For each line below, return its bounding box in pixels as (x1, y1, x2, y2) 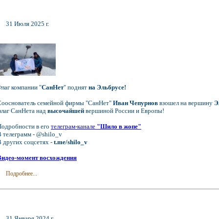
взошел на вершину (158, 99, 214, 107)
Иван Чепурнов (113, 99, 158, 107)
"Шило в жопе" (97, 122, 141, 130)
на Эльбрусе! (88, 83, 126, 91)
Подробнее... (6, 170, 38, 177)
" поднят (64, 83, 88, 91)
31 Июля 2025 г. (6, 20, 49, 28)
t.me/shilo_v (54, 138, 88, 146)
